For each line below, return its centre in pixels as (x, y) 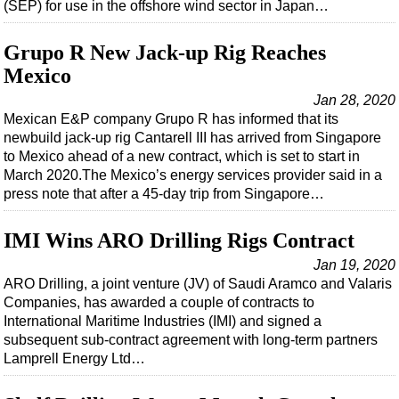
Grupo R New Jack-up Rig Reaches (165, 53)
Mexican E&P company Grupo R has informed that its (171, 119)
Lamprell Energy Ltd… (74, 359)
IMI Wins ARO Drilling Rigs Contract (179, 241)
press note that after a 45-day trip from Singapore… (164, 194)
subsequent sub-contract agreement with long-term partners (191, 340)
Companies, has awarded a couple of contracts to (159, 303)
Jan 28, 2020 (354, 101)
